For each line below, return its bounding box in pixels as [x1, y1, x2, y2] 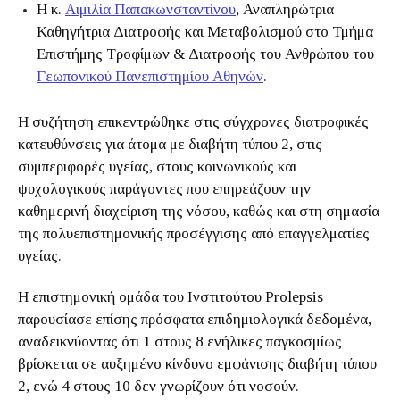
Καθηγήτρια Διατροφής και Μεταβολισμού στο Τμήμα [37, 23, 373, 40]
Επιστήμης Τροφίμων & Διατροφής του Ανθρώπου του [37, 46, 374, 62]
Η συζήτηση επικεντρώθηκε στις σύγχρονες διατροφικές [18, 113, 369, 130]
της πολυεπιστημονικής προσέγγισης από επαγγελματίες [18, 225, 370, 242]
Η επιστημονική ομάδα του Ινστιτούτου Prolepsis [18, 288, 323, 305]
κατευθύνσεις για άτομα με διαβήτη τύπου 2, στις [18, 136, 322, 153]
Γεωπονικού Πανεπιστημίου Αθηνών [37, 68, 263, 85]
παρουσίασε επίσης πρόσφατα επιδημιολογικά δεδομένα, [18, 311, 371, 328]
